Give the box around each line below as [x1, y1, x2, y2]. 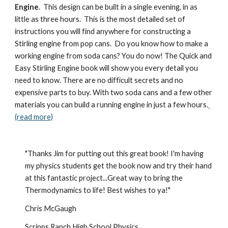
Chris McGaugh [25, 204, 77, 213]
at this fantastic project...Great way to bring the [25, 174, 183, 182]
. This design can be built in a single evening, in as [39, 3, 198, 11]
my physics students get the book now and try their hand [25, 161, 212, 170]
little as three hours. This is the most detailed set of [15, 15, 186, 23]
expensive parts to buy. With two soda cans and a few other [15, 88, 213, 97]
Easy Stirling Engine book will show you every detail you [15, 64, 198, 72]
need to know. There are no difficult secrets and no [15, 76, 184, 84]
